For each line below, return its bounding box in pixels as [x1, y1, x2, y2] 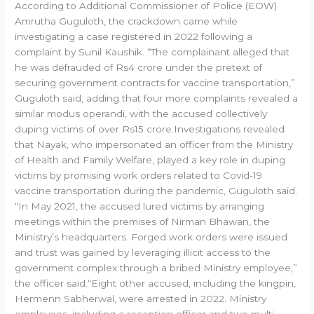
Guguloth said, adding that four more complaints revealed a [15, 93, 299, 104]
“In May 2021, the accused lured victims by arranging [15, 200, 265, 212]
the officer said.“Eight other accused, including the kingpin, [15, 278, 296, 289]
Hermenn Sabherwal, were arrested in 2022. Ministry [15, 293, 267, 305]
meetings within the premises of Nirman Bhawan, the [15, 216, 271, 228]
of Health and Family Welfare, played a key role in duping [15, 154, 286, 166]
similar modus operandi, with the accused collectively [15, 108, 268, 120]
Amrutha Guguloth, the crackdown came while [15, 15, 238, 27]
